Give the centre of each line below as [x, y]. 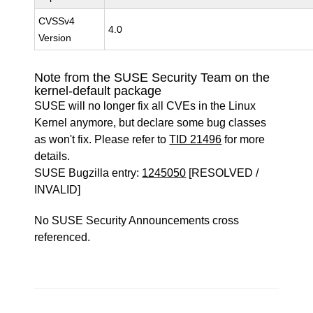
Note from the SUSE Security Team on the [152, 78]
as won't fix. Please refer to [102, 139]
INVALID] [58, 190]
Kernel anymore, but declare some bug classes [151, 123]
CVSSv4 [57, 21]
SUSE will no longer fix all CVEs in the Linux [145, 106]
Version [55, 38]
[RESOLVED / [223, 173]
